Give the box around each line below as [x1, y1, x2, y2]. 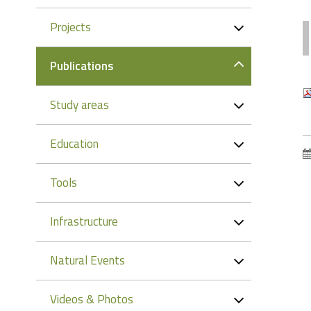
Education [50, 135, 99, 153]
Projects [50, 18, 91, 36]
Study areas [50, 96, 109, 114]
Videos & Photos [50, 290, 133, 308]
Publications [50, 57, 114, 75]
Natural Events [50, 251, 125, 269]
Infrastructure [50, 212, 118, 230]
